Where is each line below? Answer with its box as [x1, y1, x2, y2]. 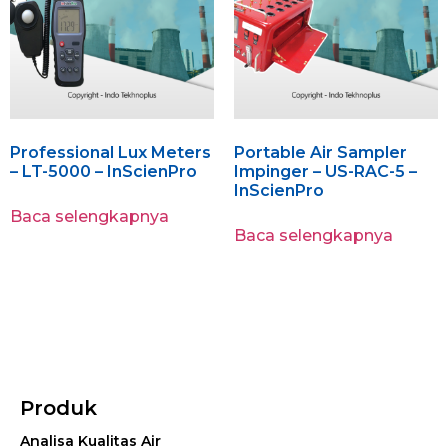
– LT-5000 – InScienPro [10, 161, 197, 181]
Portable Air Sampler [234, 142, 407, 162]
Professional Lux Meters [10, 142, 211, 162]
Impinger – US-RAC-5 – [234, 161, 417, 181]
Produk [20, 395, 97, 420]
